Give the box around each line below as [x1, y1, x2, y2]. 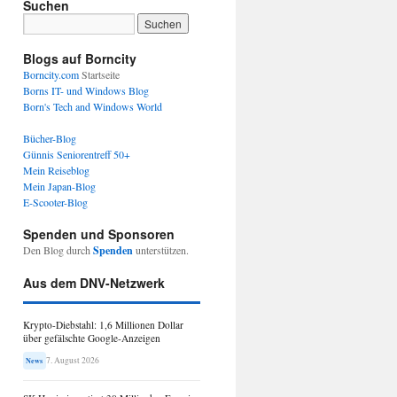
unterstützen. [133, 243, 189, 257]
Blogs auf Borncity [23, 50, 136, 67]
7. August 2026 [45, 354, 99, 366]
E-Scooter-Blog [23, 195, 88, 209]
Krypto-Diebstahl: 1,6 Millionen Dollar [23, 318, 183, 331]
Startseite [79, 67, 120, 82]
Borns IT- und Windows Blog [23, 83, 149, 97]
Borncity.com [23, 67, 79, 82]
